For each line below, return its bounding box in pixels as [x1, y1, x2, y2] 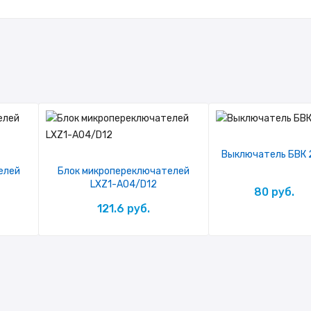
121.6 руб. [97, 202, 151, 215]
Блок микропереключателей [58, 165, 190, 177]
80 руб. [253, 185, 294, 199]
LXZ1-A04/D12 [90, 178, 158, 190]
